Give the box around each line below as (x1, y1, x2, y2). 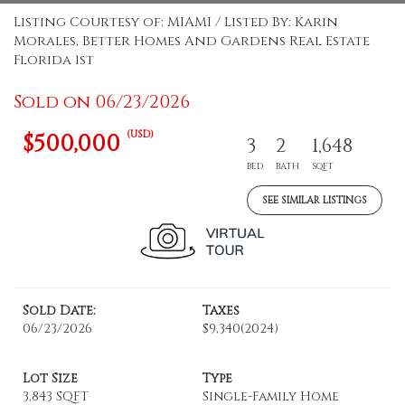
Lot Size (23, 370, 78, 387)
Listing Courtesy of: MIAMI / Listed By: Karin (14, 13, 338, 32)
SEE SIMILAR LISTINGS (262, 193, 367, 207)
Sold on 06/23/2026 (14, 89, 190, 114)
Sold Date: (23, 302, 96, 319)
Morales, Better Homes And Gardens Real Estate (14, 32, 370, 51)
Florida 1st (14, 51, 94, 70)
